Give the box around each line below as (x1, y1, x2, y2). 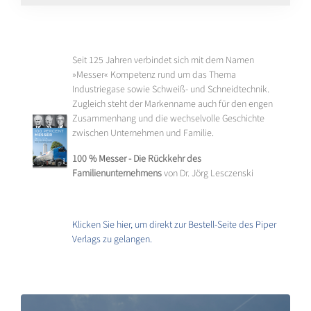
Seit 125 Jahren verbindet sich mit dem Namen (72, 53, 254, 67)
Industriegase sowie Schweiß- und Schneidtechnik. (72, 82, 269, 96)
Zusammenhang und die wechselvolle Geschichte (72, 111, 264, 126)
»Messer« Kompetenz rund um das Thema (72, 67, 236, 82)
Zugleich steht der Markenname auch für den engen (72, 96, 273, 111)
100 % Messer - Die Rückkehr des (72, 151, 201, 166)
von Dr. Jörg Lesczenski (162, 166, 253, 180)
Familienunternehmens (72, 166, 162, 180)
